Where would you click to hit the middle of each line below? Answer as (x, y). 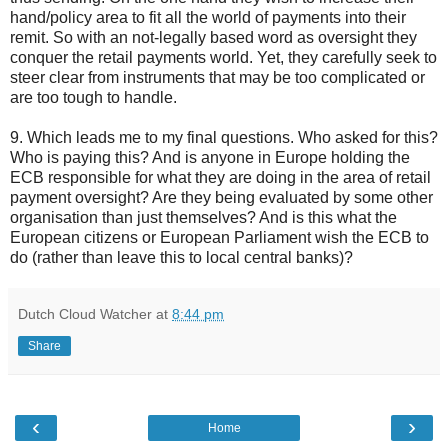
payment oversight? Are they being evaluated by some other (221, 197)
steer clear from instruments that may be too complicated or (217, 77)
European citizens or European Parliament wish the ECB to (219, 237)
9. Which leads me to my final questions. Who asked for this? (224, 137)
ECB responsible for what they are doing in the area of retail (220, 177)
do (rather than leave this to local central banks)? (181, 257)
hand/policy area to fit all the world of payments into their (208, 17)
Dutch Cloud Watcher (85, 313)
